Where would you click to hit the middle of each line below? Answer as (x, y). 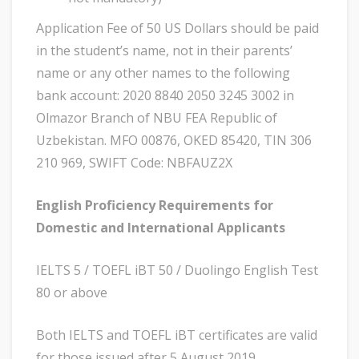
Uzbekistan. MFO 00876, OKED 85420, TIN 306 (174, 141)
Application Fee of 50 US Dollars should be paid (177, 28)
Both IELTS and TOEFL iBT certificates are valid (177, 335)
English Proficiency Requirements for (155, 206)
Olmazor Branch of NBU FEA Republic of (157, 118)
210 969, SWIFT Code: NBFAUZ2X (134, 163)
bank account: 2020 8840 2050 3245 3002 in (165, 96)
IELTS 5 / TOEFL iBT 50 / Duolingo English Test (177, 270)
